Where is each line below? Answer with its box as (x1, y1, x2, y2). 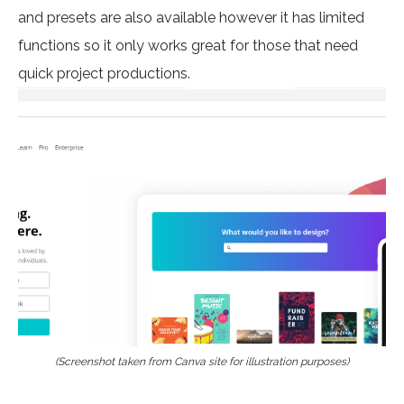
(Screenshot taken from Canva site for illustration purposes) (55, 355, 349, 369)
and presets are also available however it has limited (18, 9, 364, 27)
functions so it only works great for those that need (18, 37, 358, 55)
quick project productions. (18, 65, 190, 83)
